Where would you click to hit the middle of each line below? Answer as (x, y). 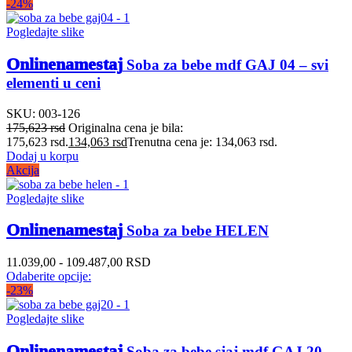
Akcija (23, 170)
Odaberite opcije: (49, 277)
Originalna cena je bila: (126, 127)
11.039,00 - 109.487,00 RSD (79, 262)
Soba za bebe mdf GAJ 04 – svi (225, 64)
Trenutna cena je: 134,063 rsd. (202, 141)
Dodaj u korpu (42, 156)
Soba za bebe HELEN (196, 231)
